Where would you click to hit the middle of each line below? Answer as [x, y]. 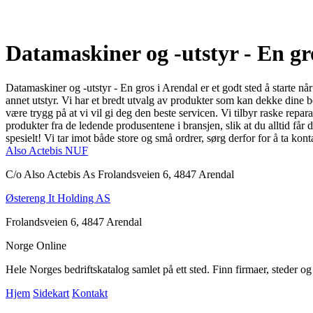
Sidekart [51, 293]
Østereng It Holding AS [58, 198]
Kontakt [90, 293]
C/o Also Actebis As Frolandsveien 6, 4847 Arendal [120, 174]
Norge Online [36, 245]
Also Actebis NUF [47, 150]
